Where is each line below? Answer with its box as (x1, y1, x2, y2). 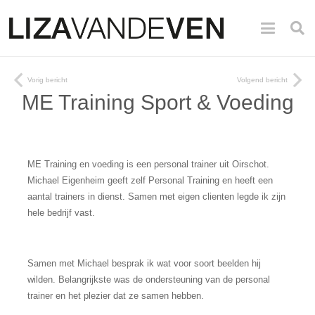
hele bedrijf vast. (27, 207, 95, 218)
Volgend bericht (237, 76, 288, 84)
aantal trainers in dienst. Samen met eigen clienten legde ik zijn (27, 191, 285, 202)
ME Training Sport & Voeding (21, 90, 294, 114)
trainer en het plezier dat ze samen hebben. (27, 290, 204, 301)
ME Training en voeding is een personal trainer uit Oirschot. (27, 159, 269, 169)
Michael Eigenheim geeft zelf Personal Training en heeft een (27, 175, 273, 186)
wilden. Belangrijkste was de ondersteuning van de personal (27, 274, 270, 285)
